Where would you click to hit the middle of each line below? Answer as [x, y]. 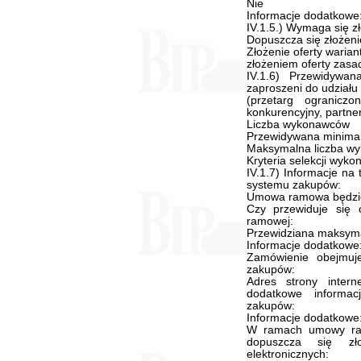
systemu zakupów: [293, 185]
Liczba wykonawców [298, 124]
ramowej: [270, 221]
